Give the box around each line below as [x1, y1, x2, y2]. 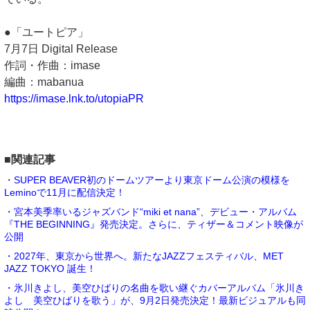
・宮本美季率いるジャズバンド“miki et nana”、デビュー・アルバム [4, 206, 297, 217]
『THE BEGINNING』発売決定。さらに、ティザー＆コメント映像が [4, 219, 303, 230]
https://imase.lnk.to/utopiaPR [4, 93, 144, 104]
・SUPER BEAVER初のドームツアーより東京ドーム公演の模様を [4, 174, 290, 185]
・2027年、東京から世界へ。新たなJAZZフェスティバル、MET [4, 250, 284, 262]
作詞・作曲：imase [4, 60, 100, 71]
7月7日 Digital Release [4, 43, 118, 55]
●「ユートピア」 [4, 26, 89, 38]
